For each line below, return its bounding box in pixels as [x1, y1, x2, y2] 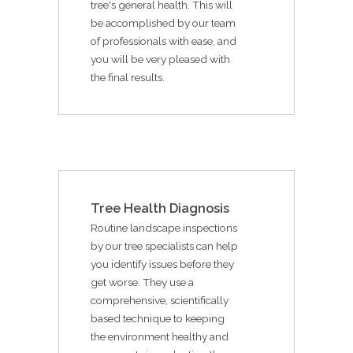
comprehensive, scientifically [91, 293, 229, 307]
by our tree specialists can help [91, 239, 238, 252]
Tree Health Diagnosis [91, 200, 229, 216]
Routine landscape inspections [91, 221, 237, 234]
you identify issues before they [91, 257, 234, 270]
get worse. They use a [91, 275, 194, 288]
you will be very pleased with [91, 52, 230, 65]
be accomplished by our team [91, 16, 236, 29]
